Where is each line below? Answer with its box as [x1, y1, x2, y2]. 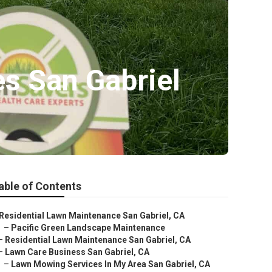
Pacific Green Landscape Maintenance [11, 223, 165, 233]
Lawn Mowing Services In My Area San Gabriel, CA [11, 259, 210, 269]
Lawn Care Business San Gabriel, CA [5, 247, 149, 257]
